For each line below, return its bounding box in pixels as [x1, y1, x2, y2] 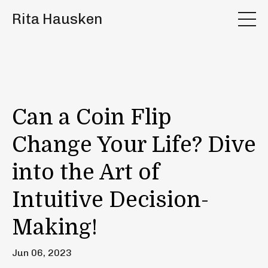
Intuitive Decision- [12, 188, 209, 212]
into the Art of [12, 160, 160, 185]
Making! [12, 215, 98, 240]
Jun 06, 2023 [12, 247, 72, 258]
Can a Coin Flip [12, 105, 172, 130]
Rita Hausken [12, 10, 102, 28]
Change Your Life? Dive [12, 133, 256, 157]
